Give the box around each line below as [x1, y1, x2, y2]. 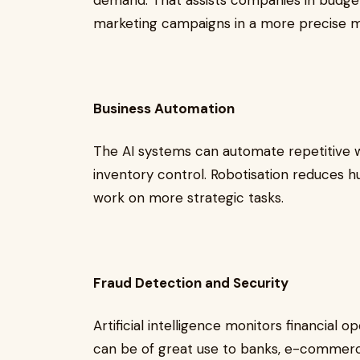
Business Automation [93, 100, 241, 117]
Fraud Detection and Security [93, 274, 292, 292]
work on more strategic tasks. [93, 189, 292, 207]
